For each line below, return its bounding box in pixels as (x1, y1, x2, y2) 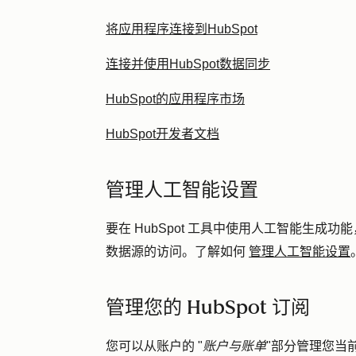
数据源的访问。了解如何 (106, 245, 249, 258)
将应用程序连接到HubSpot (106, 22, 257, 36)
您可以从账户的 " (106, 339, 203, 353)
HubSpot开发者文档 (106, 127, 219, 141)
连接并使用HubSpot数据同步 (106, 57, 270, 71)
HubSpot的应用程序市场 (106, 92, 245, 106)
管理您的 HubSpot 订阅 (106, 296, 310, 319)
